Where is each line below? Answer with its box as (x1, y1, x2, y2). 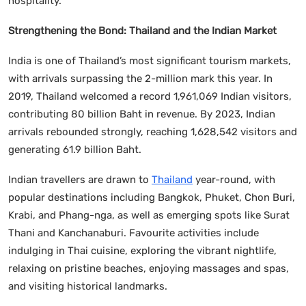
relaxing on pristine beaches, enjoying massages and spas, (8, 262, 289, 275)
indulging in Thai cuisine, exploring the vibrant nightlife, (8, 244, 277, 257)
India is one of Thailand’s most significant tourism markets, (8, 54, 291, 67)
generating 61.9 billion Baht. (8, 143, 141, 156)
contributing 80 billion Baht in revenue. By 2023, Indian (8, 107, 275, 120)
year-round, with (193, 173, 275, 186)
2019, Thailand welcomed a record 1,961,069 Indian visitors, (8, 89, 292, 102)
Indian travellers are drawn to (8, 173, 152, 186)
